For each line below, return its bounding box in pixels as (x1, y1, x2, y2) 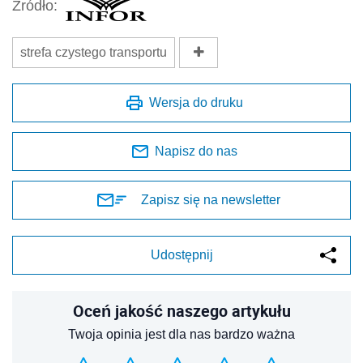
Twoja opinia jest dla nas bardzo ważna (68, 327, 295, 341)
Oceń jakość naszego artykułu (72, 299, 291, 322)
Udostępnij (150, 247, 213, 262)
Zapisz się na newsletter (141, 192, 280, 207)
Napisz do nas (155, 143, 237, 158)
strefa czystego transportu (20, 45, 167, 59)
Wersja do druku (149, 95, 243, 109)
